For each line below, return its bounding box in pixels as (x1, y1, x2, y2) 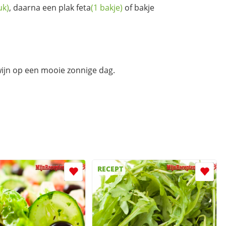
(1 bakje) (91, 2, 123, 13)
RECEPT (97, 164, 123, 174)
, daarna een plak (9, 2, 76, 13)
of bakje (123, 2, 154, 13)
